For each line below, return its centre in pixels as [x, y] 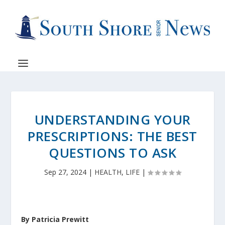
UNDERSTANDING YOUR [113, 120]
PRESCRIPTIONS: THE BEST [113, 136]
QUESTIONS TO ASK [113, 153]
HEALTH [108, 172]
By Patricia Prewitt [55, 219]
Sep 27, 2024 [65, 172]
